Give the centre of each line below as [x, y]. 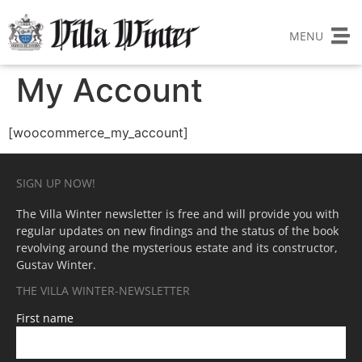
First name [45, 318]
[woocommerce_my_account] [98, 133]
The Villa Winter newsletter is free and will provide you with [178, 214]
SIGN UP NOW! [56, 183]
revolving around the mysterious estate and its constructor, [177, 248]
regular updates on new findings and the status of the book [177, 231]
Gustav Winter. [56, 265]
